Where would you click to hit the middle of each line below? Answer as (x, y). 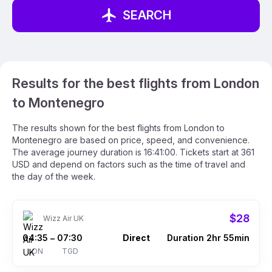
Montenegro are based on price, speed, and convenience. (131, 140)
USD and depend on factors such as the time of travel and (129, 164)
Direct (136, 238)
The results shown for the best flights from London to (118, 128)
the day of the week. (54, 176)
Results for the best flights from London (136, 83)
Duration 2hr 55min (208, 238)
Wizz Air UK (63, 218)
